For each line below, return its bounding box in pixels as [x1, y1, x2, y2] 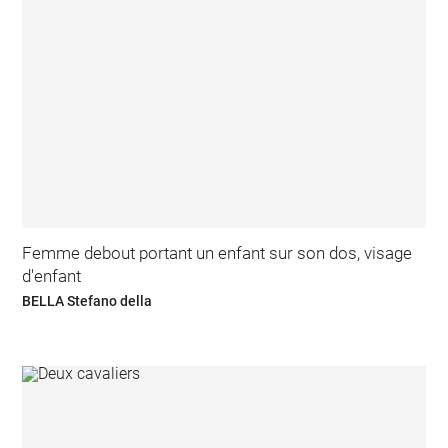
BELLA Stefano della [22, 292, 153, 309]
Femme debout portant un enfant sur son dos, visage [22, 243, 413, 264]
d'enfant [22, 266, 82, 287]
